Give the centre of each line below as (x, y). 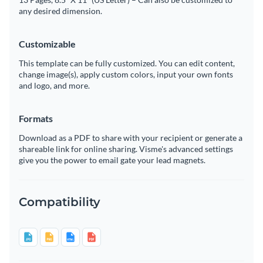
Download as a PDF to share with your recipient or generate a (131, 137)
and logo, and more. (54, 85)
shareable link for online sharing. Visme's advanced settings (126, 149)
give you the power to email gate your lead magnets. (112, 160)
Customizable (47, 43)
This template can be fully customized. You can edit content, (127, 63)
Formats (36, 118)
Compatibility (60, 202)
